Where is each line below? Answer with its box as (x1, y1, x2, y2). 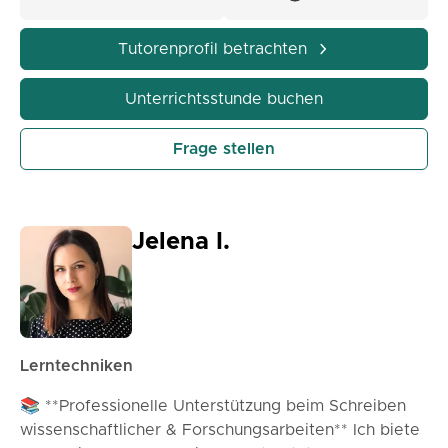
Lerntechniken (20, 358, 133, 374)
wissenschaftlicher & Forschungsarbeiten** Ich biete (20, 422, 420, 438)
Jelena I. (132, 230, 230, 254)
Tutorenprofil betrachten (117, 41, 307, 57)
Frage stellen (173, 141, 275, 157)
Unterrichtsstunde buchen (125, 91, 323, 107)
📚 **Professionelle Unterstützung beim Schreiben (20, 398, 406, 414)
